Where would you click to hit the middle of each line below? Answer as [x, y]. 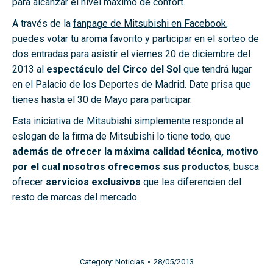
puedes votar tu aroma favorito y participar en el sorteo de [136, 39]
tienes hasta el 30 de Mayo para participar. [102, 100]
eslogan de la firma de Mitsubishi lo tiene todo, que [121, 136]
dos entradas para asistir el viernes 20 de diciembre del [131, 54]
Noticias [129, 262]
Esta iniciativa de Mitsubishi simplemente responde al [128, 121]
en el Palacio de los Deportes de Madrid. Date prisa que [132, 85]
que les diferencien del [191, 182]
